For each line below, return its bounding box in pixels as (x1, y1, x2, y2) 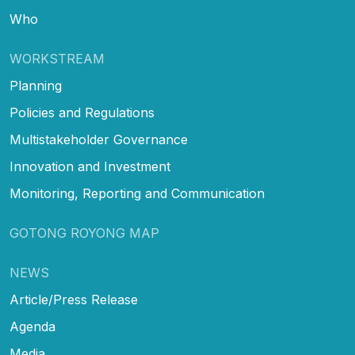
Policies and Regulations (10, 104, 155, 120)
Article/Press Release (10, 291, 138, 307)
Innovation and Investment (10, 158, 170, 174)
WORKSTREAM (10, 50, 105, 67)
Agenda (10, 318, 55, 334)
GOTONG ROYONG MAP (10, 224, 159, 241)
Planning (10, 77, 62, 94)
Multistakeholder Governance (10, 131, 188, 147)
